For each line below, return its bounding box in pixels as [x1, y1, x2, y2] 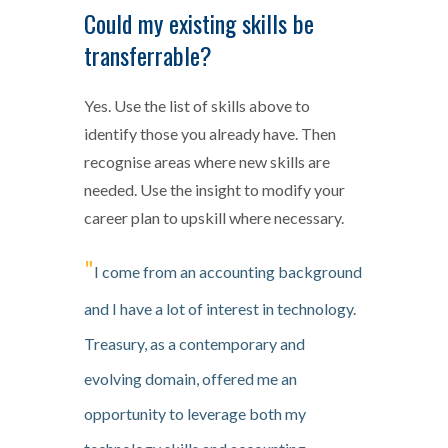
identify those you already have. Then [84, 123, 336, 143]
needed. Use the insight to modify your [84, 179, 345, 199]
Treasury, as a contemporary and [84, 333, 305, 353]
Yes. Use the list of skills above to [84, 95, 310, 115]
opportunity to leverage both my [84, 403, 306, 423]
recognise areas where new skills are [84, 151, 330, 171]
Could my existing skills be [84, 4, 314, 41]
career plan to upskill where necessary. [84, 207, 344, 227]
